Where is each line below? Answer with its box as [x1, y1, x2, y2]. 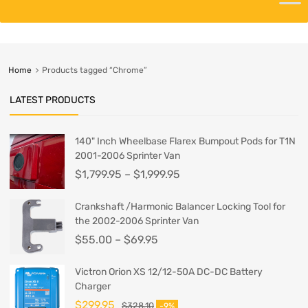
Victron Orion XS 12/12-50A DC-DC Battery [75, 266, 263, 278]
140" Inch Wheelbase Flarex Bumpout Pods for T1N [75, 135, 296, 148]
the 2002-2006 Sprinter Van [75, 215, 199, 228]
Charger [75, 280, 111, 293]
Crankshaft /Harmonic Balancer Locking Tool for [75, 201, 285, 213]
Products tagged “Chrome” [41, 65, 147, 76]
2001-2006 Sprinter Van [75, 150, 180, 162]
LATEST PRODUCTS [10, 94, 96, 107]
